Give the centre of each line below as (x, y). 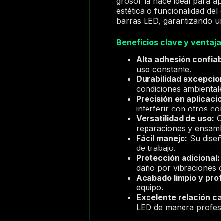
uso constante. (164, 69)
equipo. (150, 188)
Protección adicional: (178, 158)
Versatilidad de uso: (175, 119)
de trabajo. (156, 148)
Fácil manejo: (162, 138)
